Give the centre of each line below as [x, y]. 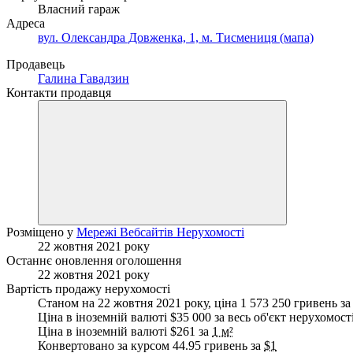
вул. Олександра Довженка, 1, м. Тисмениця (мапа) [176, 37]
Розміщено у [41, 232]
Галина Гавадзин [84, 78]
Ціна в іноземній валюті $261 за [125, 331]
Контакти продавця [59, 92]
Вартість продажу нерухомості [88, 288]
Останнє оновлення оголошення [94, 260]
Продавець [35, 64]
